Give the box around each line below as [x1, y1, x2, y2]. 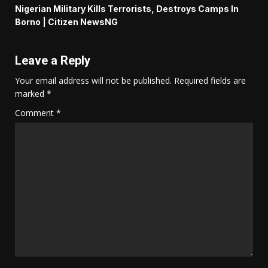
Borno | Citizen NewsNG [15, 17, 118, 28]
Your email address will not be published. [15, 75, 172, 87]
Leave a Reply [15, 53, 90, 68]
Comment [15, 107, 56, 119]
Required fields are [174, 75, 246, 87]
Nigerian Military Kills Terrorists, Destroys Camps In [15, 4, 239, 14]
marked [15, 88, 47, 100]
